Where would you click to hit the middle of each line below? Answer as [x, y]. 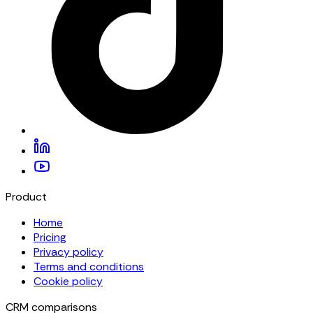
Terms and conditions [89, 267]
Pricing [50, 238]
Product [26, 197]
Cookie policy [68, 282]
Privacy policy [68, 252]
